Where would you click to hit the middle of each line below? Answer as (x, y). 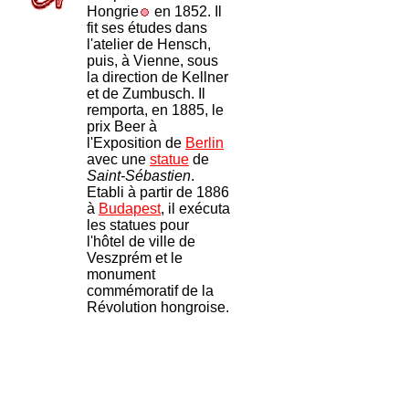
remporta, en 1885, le (155, 110)
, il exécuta (195, 209)
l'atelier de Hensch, (149, 44)
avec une (118, 159)
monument (121, 274)
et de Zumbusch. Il (146, 94)
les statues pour (138, 225)
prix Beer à (122, 126)
